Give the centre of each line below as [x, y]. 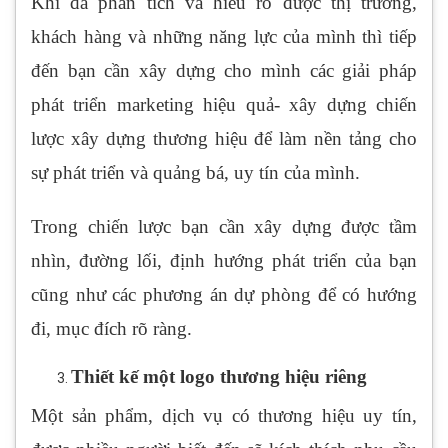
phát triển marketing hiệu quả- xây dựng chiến [224, 105]
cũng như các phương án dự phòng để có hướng [224, 295]
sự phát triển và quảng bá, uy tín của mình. [195, 173]
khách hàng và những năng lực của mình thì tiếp [224, 37]
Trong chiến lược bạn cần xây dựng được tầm [224, 227]
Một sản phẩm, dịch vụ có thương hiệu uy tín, [224, 416]
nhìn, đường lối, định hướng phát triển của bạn [224, 261]
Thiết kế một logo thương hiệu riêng [219, 377]
